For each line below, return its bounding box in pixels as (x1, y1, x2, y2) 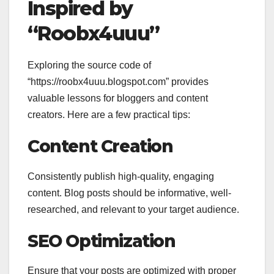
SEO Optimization (28, 230, 176, 251)
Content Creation (28, 135, 173, 157)
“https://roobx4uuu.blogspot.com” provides (28, 76, 209, 87)
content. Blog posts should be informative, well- (28, 187, 231, 198)
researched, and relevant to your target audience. (28, 204, 239, 215)
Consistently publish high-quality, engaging (28, 171, 214, 182)
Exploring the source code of (28, 59, 151, 70)
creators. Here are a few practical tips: (28, 109, 190, 120)
